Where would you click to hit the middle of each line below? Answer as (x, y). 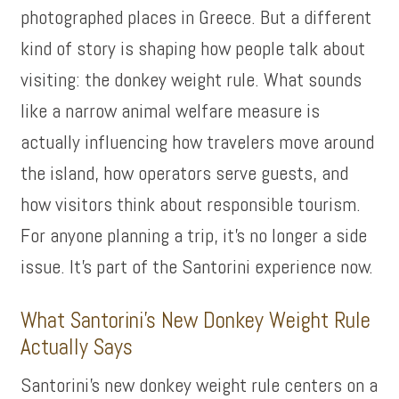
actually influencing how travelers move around (198, 142)
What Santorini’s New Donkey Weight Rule (196, 320)
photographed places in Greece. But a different (196, 17)
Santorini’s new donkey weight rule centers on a (199, 385)
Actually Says (77, 347)
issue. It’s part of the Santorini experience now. (197, 266)
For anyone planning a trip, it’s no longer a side (194, 235)
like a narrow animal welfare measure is (171, 110)
